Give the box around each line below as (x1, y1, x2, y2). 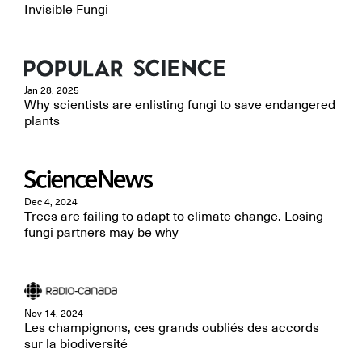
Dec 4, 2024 (24, 196, 78, 208)
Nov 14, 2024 (24, 307, 83, 320)
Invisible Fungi (24, 2, 108, 18)
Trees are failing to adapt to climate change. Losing (24, 208, 323, 225)
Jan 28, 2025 (24, 84, 79, 97)
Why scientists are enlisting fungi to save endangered (24, 97, 335, 113)
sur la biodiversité (24, 336, 128, 352)
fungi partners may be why (24, 225, 179, 241)
